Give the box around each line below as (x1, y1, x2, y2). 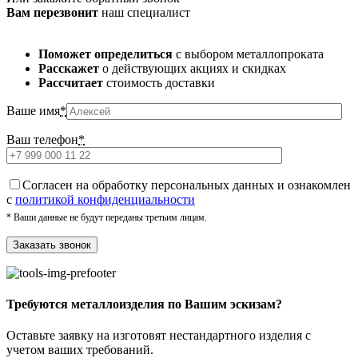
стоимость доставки (103, 75, 215, 89)
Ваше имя (6, 103, 60, 117)
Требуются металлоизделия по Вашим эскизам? (6, 296, 282, 311)
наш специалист (98, 5, 190, 19)
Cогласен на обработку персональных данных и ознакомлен (22, 177, 351, 192)
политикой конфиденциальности (15, 192, 195, 206)
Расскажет (38, 61, 99, 75)
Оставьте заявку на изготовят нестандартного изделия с (6, 328, 311, 343)
